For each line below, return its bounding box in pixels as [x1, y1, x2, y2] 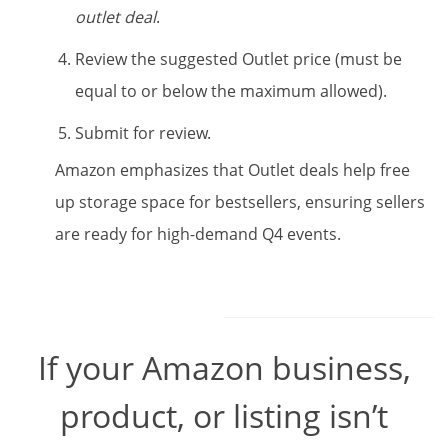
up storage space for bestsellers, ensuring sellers [55, 190, 425, 213]
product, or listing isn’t [60, 393, 388, 437]
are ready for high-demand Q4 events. [55, 222, 341, 245]
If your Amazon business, [37, 345, 411, 389]
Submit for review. [75, 121, 211, 144]
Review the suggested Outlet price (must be [75, 47, 402, 70]
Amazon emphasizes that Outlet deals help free [55, 158, 410, 181]
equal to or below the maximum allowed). [75, 79, 387, 102]
